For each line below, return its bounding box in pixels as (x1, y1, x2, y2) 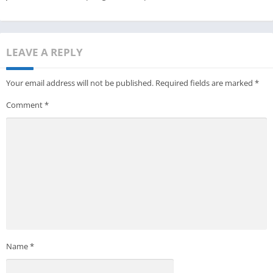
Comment (6, 99, 44, 110)
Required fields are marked (155, 77, 255, 88)
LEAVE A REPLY (6, 44, 83, 59)
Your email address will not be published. (6, 77, 154, 88)
